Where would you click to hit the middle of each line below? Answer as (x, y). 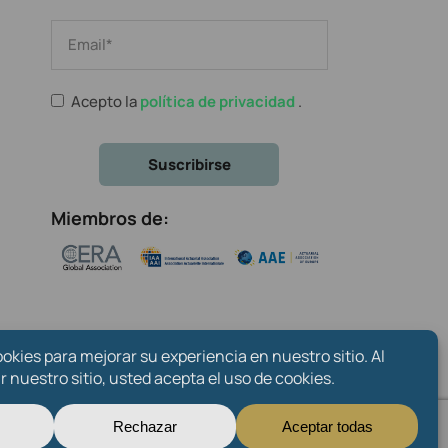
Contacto (296, 396)
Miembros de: (109, 217)
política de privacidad (218, 101)
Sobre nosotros (165, 396)
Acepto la (105, 101)
